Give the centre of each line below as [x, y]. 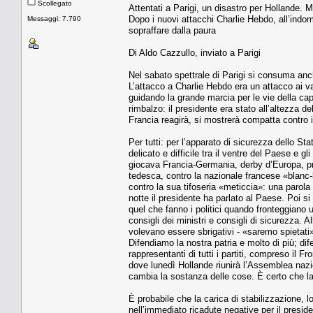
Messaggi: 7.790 [54, 18]
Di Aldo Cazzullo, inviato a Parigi [195, 52]
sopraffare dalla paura [172, 30]
